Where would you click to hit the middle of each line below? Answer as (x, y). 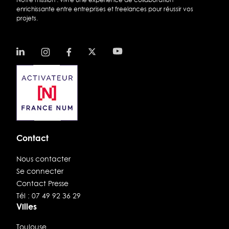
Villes (27, 206)
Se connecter (40, 171)
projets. (27, 18)
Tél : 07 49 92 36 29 (49, 196)
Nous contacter (43, 159)
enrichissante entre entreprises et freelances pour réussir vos (105, 9)
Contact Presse (42, 183)
